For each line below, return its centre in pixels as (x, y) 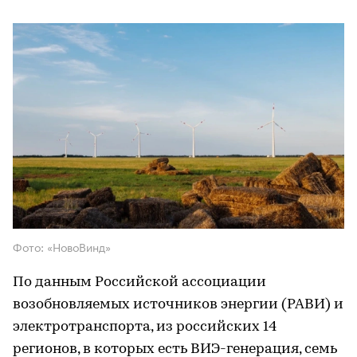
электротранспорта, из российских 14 (145, 328)
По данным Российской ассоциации (139, 283)
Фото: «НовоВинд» (62, 247)
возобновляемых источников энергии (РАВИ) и (178, 305)
